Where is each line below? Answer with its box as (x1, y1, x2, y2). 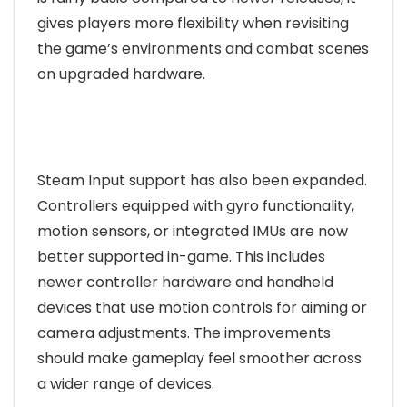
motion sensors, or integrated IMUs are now (37, 220, 348, 242)
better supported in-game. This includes (37, 245, 325, 267)
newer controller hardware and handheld (37, 271, 333, 293)
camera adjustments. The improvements (37, 322, 331, 343)
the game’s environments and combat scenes (37, 37, 369, 59)
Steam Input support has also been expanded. (37, 169, 367, 191)
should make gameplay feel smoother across (37, 347, 362, 369)
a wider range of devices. (37, 372, 214, 394)
